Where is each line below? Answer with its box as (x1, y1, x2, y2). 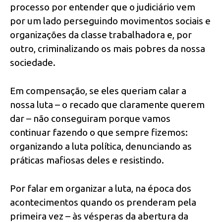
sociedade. (10, 57, 55, 68)
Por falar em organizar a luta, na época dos (10, 182, 191, 194)
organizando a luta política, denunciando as (10, 141, 192, 152)
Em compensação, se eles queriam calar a (10, 85, 186, 97)
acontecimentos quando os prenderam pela (10, 196, 196, 208)
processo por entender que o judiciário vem (10, 1, 195, 13)
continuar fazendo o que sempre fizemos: (10, 127, 188, 138)
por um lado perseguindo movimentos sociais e (10, 15, 211, 27)
